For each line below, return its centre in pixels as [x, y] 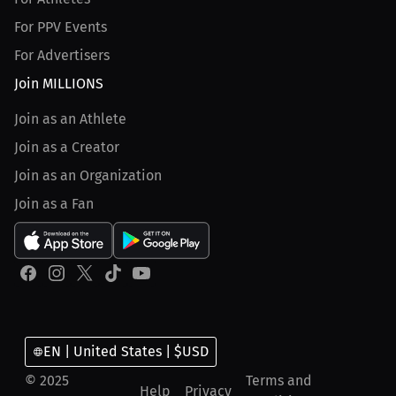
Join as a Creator [67, 147]
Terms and [279, 381]
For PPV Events [61, 27]
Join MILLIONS [59, 84]
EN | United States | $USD [126, 351]
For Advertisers [62, 55]
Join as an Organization [88, 175]
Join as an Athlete [70, 119]
